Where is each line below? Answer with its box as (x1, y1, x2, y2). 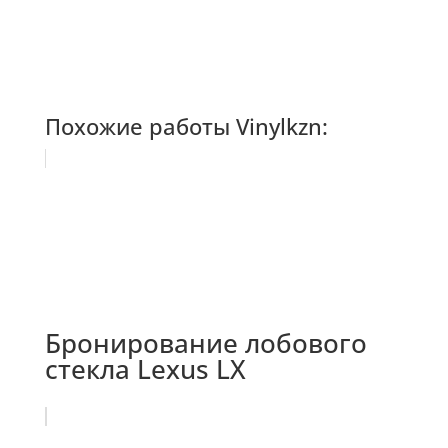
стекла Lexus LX (44, 351, 246, 388)
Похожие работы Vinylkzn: (44, 111, 328, 142)
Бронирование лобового (44, 325, 367, 362)
